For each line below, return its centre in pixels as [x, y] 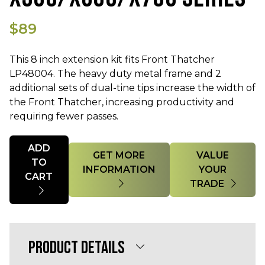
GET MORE [119, 155]
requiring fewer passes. [64, 116]
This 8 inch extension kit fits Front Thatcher [112, 59]
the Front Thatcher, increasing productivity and [122, 102]
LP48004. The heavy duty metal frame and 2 [115, 74]
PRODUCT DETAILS [77, 248]
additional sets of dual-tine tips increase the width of [132, 88]
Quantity [30, 142]
